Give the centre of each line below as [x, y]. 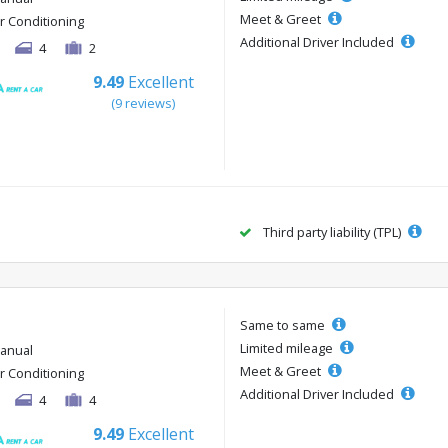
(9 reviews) [143, 103]
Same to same [284, 324]
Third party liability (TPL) [332, 231]
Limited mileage [288, 347]
